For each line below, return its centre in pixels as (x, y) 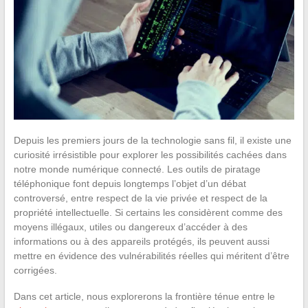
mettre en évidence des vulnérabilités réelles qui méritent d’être (151, 256)
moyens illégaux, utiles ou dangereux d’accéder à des (130, 227)
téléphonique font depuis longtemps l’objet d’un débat (130, 184)
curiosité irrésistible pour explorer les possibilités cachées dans (150, 155)
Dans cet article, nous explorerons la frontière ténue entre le (144, 297)
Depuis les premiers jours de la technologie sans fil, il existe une (152, 141)
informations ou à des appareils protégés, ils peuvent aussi (141, 242)
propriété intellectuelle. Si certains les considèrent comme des (148, 213)
